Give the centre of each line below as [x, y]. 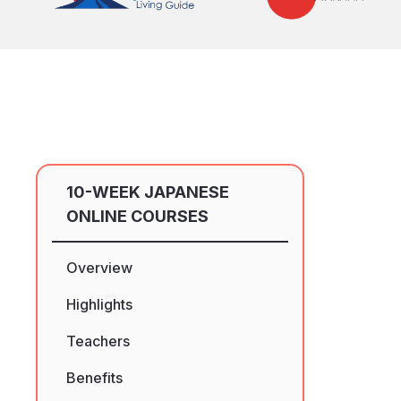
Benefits [94, 378]
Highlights [99, 304]
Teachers [98, 341]
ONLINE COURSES [137, 216]
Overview [99, 268]
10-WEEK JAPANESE [148, 192]
